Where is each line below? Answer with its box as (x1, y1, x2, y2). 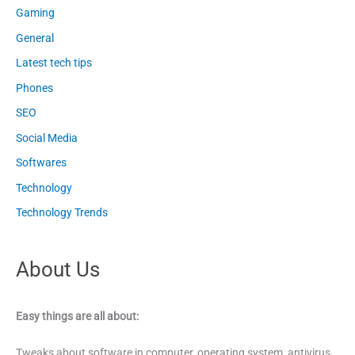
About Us (16, 258, 100, 282)
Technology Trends (16, 206, 108, 219)
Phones (16, 81, 53, 94)
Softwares (16, 156, 67, 170)
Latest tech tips (16, 56, 92, 70)
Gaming (16, 6, 55, 20)
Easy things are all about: (16, 310, 139, 323)
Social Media (16, 131, 78, 144)
